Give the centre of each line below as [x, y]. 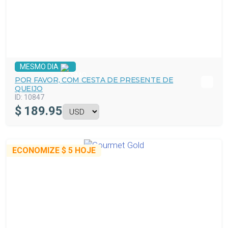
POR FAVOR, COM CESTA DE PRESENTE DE [94, 80]
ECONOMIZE [37, 150]
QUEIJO [29, 89]
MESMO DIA [39, 67]
